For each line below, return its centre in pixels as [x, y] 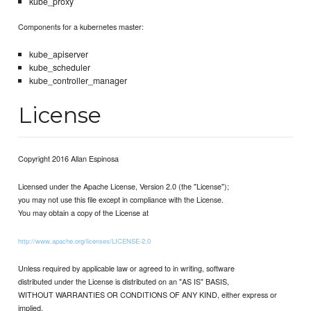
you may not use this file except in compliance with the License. [121, 199]
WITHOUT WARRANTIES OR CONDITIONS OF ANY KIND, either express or [148, 295]
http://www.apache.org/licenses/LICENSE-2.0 [85, 241]
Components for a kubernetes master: [81, 27]
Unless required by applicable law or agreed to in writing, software [127, 268]
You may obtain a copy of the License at [84, 212]
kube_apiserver [58, 54]
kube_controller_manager [78, 81]
